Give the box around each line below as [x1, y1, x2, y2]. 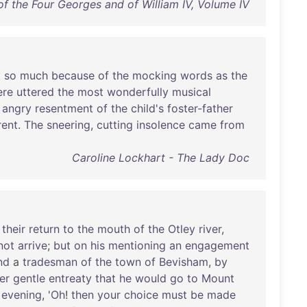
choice [124, 288, 158, 302]
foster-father [167, 101, 233, 115]
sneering [47, 118, 90, 132]
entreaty [49, 271, 92, 285]
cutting [97, 118, 133, 132]
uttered [16, 85, 54, 99]
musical [172, 85, 211, 99]
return [29, 222, 60, 236]
